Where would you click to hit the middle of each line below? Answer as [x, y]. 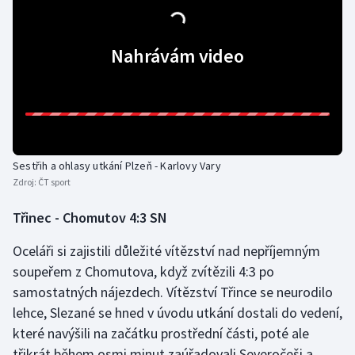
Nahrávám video [177, 56]
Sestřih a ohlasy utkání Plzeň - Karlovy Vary [117, 166]
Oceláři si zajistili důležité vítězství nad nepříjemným [166, 251]
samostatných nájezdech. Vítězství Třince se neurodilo [173, 292]
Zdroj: [25, 182]
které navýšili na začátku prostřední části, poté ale [161, 334]
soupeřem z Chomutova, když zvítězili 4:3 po [143, 272]
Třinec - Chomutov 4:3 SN [90, 218]
